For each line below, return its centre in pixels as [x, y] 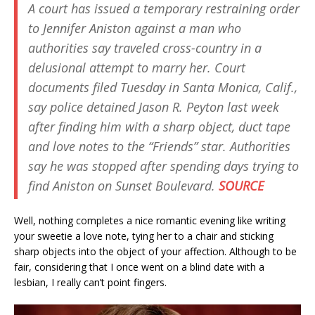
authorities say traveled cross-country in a [145, 48]
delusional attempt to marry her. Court [137, 67]
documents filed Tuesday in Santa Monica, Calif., [163, 87]
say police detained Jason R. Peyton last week [154, 107]
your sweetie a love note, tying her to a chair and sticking [144, 236]
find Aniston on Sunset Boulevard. [123, 186]
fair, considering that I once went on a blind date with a [139, 267]
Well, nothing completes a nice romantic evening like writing [150, 220]
